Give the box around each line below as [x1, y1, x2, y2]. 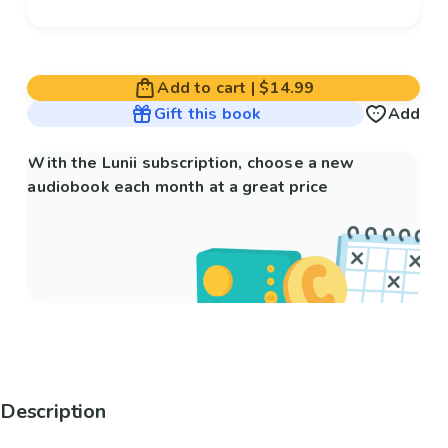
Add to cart [157, 77, 247, 100]
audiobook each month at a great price [27, 176, 328, 199]
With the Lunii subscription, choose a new [27, 152, 355, 175]
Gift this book [153, 103, 262, 126]
